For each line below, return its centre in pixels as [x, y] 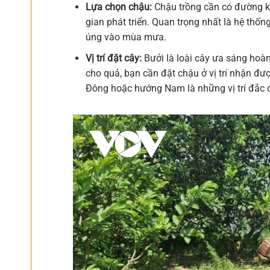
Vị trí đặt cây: [113, 58]
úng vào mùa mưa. [126, 37]
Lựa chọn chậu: [118, 7]
